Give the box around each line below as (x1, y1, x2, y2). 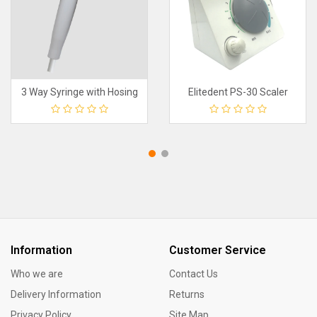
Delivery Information (11, 288, 101, 300)
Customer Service (169, 243, 266, 257)
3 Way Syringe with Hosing (21, 86, 138, 98)
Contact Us (169, 267, 218, 279)
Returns (169, 288, 204, 300)
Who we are (11, 267, 63, 279)
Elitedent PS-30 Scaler (188, 86, 288, 98)
